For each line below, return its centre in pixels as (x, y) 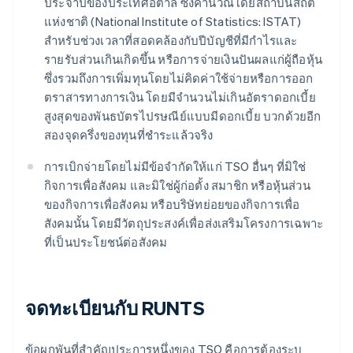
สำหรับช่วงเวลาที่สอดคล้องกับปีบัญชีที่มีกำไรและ (171, 41)
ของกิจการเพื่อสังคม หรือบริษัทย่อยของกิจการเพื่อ (172, 204)
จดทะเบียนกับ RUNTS (115, 308)
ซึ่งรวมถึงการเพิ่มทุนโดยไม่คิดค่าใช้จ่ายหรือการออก (179, 78)
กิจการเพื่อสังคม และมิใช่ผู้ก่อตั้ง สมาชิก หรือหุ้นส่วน (177, 186)
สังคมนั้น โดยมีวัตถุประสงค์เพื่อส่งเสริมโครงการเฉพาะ (184, 223)
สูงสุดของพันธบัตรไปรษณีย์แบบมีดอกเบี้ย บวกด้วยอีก (183, 116)
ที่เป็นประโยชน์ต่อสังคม (106, 242)
